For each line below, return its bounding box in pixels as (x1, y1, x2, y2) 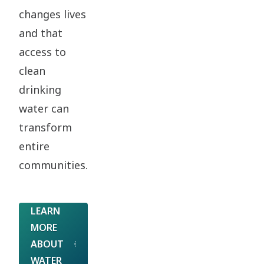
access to (19, 44, 66, 59)
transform (19, 120, 72, 134)
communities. (19, 157, 88, 172)
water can (19, 101, 69, 115)
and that (19, 25, 62, 40)
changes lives (19, 6, 86, 21)
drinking (19, 82, 61, 97)
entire (19, 138, 49, 153)
